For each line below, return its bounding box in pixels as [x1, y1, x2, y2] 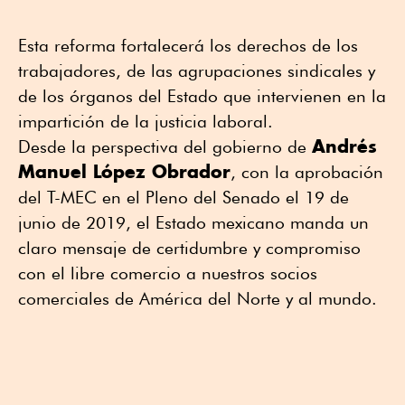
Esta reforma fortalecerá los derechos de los [18, 35, 358, 56]
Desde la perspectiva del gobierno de [18, 137, 312, 157]
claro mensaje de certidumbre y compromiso [18, 238, 361, 259]
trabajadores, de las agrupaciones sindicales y [18, 61, 375, 81]
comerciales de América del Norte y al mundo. [18, 288, 377, 309]
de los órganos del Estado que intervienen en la [18, 86, 386, 107]
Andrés [312, 135, 377, 158]
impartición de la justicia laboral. [18, 111, 273, 132]
